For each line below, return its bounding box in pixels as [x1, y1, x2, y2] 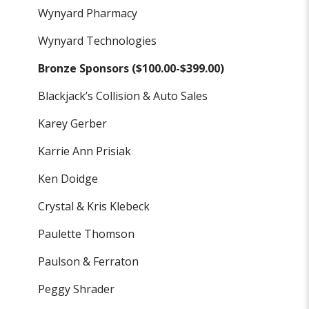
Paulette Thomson [38, 226, 135, 242]
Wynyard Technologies [38, 33, 157, 49]
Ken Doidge [38, 171, 99, 187]
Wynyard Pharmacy [38, 6, 138, 21]
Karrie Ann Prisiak [38, 143, 132, 159]
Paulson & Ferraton [38, 254, 139, 270]
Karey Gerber [38, 116, 108, 132]
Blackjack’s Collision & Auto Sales [38, 88, 208, 104]
